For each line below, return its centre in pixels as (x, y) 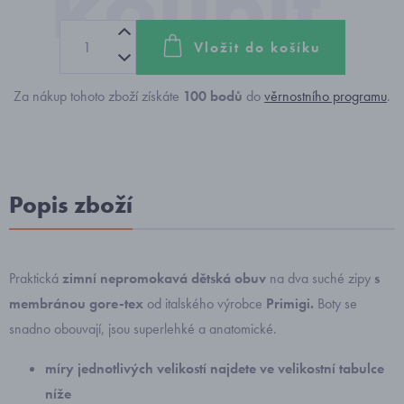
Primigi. (292, 303)
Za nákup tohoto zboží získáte (98, 96)
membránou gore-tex (76, 303)
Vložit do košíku (257, 47)
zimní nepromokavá (125, 278)
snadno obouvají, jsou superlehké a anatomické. (143, 329)
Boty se (337, 303)
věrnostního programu (326, 96)
